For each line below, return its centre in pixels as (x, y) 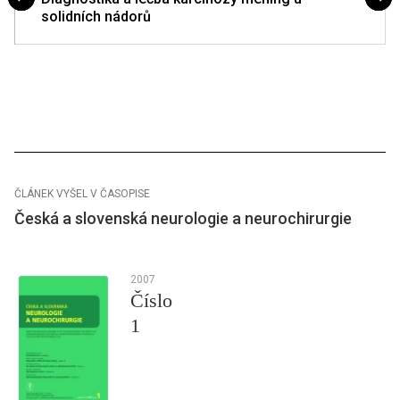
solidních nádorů (96, 17)
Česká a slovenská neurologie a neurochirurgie (183, 219)
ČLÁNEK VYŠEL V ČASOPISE (82, 194)
